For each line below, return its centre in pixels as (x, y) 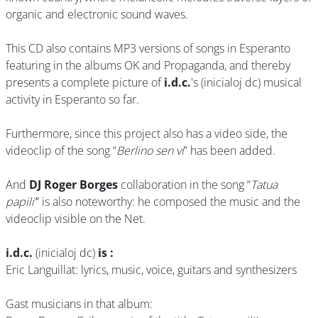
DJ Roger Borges (73, 185)
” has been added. (231, 150)
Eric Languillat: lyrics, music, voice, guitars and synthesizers (153, 270)
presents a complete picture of (85, 82)
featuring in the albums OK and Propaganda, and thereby (148, 65)
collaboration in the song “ (184, 185)
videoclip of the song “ (61, 150)
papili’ (21, 202)
